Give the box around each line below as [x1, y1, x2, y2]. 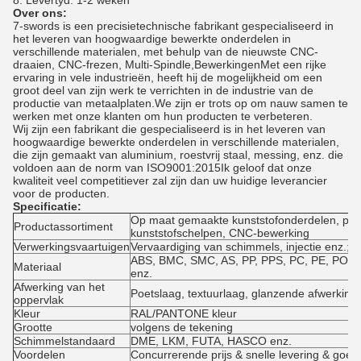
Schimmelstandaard [14, 334, 115, 347]
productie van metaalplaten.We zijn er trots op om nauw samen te [13, 97, 348, 110]
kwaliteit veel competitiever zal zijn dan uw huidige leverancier [13, 174, 327, 187]
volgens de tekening [131, 321, 233, 334]
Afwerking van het [14, 280, 105, 293]
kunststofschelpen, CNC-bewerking [131, 226, 309, 239]
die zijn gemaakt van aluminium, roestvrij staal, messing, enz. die [13, 148, 343, 161]
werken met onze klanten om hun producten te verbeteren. [13, 110, 313, 122]
